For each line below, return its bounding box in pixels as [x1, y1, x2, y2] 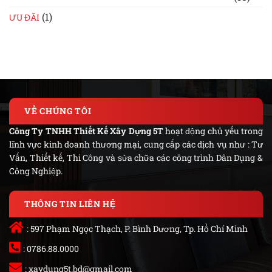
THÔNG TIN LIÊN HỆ [24, 198, 116, 210]
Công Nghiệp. [9, 165, 63, 177]
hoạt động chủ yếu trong [163, 125, 263, 137]
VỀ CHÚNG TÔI [24, 105, 92, 117]
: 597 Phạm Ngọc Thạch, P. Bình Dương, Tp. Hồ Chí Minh [27, 223, 248, 235]
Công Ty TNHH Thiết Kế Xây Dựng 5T [9, 125, 163, 137]
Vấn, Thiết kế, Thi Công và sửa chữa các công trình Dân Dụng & [9, 152, 263, 164]
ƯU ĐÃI [9, 12, 39, 24]
